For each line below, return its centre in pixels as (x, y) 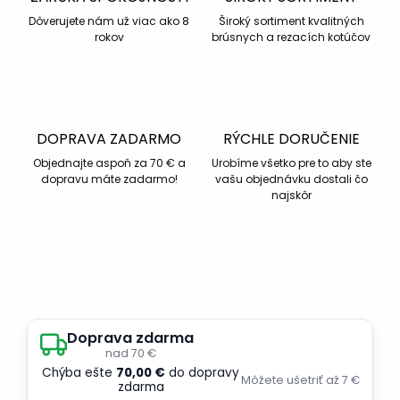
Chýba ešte (79, 373)
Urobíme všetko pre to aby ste (291, 163)
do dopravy (202, 373)
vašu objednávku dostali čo (291, 179)
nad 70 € (130, 354)
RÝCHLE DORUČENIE (291, 139)
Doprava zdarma (130, 338)
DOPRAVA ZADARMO (109, 139)
